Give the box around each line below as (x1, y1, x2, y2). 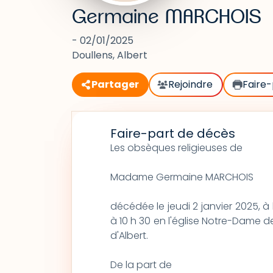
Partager (91, 77, 139, 91)
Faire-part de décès (110, 125, 235, 142)
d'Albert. (110, 229, 148, 243)
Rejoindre (168, 77, 213, 91)
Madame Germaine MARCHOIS (110, 170, 253, 184)
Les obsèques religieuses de (110, 141, 243, 155)
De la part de (110, 258, 172, 272)
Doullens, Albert (72, 48, 147, 62)
